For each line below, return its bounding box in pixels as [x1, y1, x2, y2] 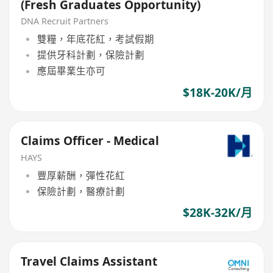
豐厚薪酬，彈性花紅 [37, 168, 125, 182]
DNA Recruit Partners [21, 15, 109, 27]
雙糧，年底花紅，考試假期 [37, 32, 154, 46]
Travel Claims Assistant [21, 253, 158, 269]
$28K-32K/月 [182, 205, 252, 221]
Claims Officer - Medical [21, 133, 160, 149]
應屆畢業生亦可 [37, 64, 105, 78]
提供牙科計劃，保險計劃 [37, 48, 144, 62]
